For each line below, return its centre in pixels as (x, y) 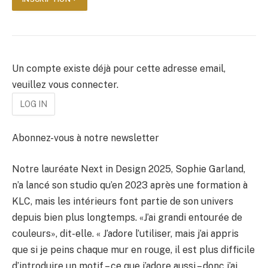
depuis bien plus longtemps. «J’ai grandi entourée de (127, 217)
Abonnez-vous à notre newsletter (86, 138)
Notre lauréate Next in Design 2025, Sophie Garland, (129, 169)
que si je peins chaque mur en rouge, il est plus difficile (133, 249)
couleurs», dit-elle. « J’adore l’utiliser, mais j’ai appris (125, 233)
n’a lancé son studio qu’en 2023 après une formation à (130, 185)
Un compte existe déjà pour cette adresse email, (119, 68)
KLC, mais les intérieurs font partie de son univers (123, 201)
